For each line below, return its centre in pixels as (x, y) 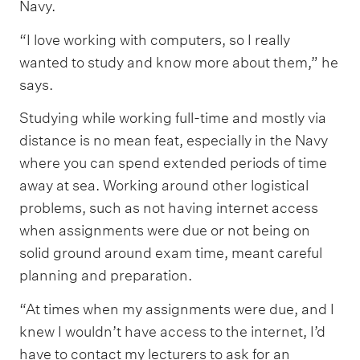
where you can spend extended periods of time (173, 163)
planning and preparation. (106, 276)
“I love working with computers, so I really (155, 39)
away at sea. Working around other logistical (164, 186)
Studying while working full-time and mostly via (173, 118)
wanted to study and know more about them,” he (179, 62)
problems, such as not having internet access (169, 208)
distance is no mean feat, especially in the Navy (174, 141)
